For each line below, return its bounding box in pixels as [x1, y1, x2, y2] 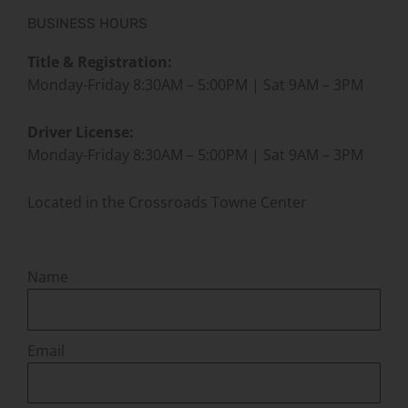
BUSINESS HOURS [27, 15, 148, 33]
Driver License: [27, 122, 134, 143]
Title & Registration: [27, 52, 172, 73]
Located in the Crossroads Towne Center [27, 192, 307, 213]
